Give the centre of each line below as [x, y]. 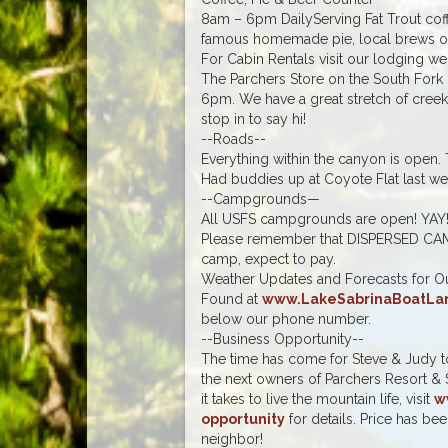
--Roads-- [233, 138]
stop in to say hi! [253, 118]
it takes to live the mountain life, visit [317, 398]
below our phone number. [285, 318]
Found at [231, 298]
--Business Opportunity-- [282, 338]
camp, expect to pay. [268, 258]
